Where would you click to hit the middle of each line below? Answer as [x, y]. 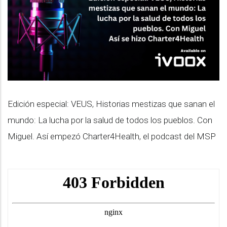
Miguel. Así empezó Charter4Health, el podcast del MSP [112, 136]
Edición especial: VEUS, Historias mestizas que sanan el [111, 104]
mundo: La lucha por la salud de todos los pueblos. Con [110, 120]
